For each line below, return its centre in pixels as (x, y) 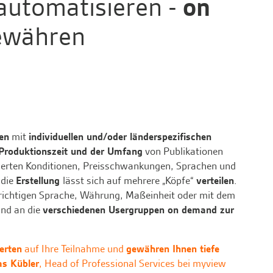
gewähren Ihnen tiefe (173, 249)
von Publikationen (183, 151)
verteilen (215, 181)
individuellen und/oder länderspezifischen (120, 137)
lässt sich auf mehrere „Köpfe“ (129, 181)
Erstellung (39, 181)
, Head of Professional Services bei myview (133, 264)
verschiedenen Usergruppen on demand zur (138, 210)
